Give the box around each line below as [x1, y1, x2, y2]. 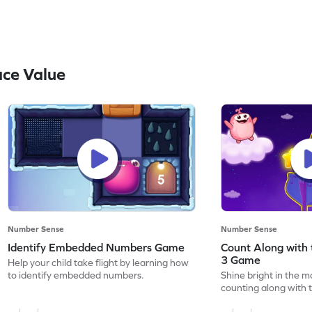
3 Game [221, 253, 261, 266]
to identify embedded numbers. [8, 269, 145, 281]
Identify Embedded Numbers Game [8, 240, 185, 253]
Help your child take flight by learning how [8, 256, 189, 268]
